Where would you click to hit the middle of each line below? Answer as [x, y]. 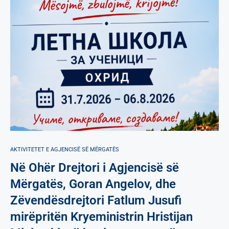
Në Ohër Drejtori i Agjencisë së [95, 167]
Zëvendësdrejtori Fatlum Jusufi [96, 200]
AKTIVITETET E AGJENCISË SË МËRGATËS [65, 149]
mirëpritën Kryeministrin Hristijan [101, 216]
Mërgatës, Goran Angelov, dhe [93, 184]
